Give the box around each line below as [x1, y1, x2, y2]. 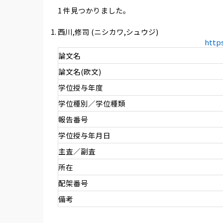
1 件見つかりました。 [57, 5, 130, 16]
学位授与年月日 [58, 130, 111, 141]
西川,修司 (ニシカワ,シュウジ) [57, 26, 158, 37]
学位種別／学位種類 [58, 98, 125, 109]
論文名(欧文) [58, 66, 101, 77]
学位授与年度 [58, 82, 103, 93]
